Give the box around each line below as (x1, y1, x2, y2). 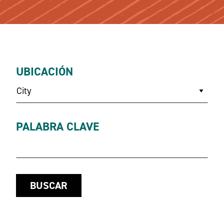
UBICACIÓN (16, 64, 73, 79)
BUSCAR (30, 178, 67, 192)
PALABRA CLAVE (16, 119, 99, 134)
